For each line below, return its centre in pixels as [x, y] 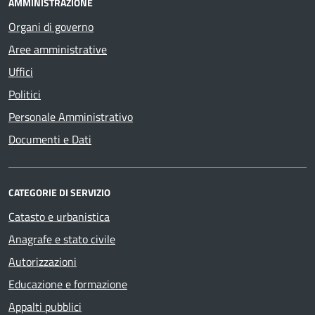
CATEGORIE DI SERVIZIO [59, 192]
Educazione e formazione [68, 284]
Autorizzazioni [43, 261]
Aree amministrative [58, 49]
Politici [25, 94]
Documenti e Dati [50, 139]
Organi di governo [51, 26]
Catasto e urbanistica [59, 216]
